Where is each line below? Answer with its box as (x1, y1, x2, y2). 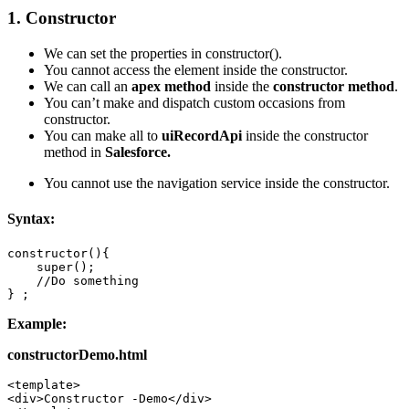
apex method (131, 78, 211, 94)
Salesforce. (105, 143, 171, 160)
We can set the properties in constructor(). (44, 45, 282, 61)
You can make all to (44, 127, 162, 143)
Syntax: (7, 211, 55, 227)
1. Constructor (7, 8, 116, 28)
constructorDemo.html (7, 347, 147, 363)
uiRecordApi (162, 127, 242, 143)
